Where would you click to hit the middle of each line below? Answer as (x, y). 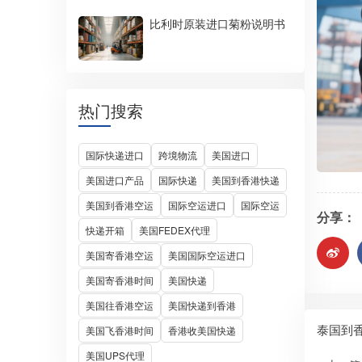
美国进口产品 (115, 180)
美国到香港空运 (120, 205)
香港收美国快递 (202, 330)
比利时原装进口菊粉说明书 (217, 23)
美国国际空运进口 (207, 255)
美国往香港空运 (120, 305)
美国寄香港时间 (120, 280)
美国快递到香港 (202, 305)
